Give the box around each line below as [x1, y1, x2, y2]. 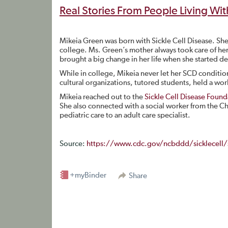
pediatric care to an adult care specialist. [60, 111, 190, 119]
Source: [60, 140, 87, 148]
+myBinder [70, 172, 106, 179]
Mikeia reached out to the [60, 93, 145, 101]
